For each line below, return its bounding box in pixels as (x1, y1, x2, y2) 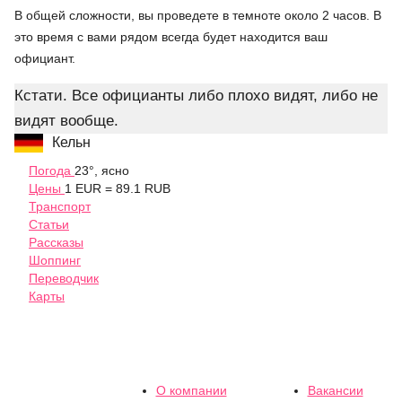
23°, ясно (74, 163, 129, 179)
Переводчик (29, 271, 99, 286)
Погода (29, 163, 74, 179)
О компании (155, 383, 227, 398)
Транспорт (29, 199, 91, 214)
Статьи (29, 217, 69, 232)
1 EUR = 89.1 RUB (65, 181, 170, 197)
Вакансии (307, 383, 363, 398)
